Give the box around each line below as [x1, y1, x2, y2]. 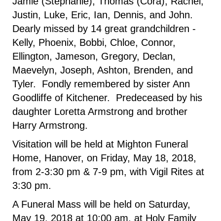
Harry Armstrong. [12, 120, 88, 131]
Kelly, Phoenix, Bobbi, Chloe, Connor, [12, 37, 176, 48]
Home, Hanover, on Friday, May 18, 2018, [12, 152, 196, 163]
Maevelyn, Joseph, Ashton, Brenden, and [12, 65, 193, 75]
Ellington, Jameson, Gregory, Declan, [12, 51, 176, 62]
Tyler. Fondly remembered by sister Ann [12, 78, 190, 89]
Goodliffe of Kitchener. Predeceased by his [12, 92, 202, 103]
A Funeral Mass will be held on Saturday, [12, 199, 190, 210]
